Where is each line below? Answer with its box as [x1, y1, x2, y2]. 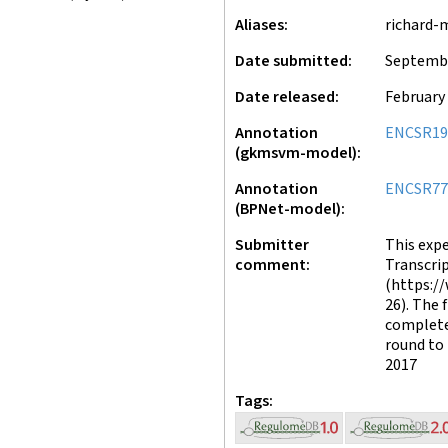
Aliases [235, 15, 284, 36]
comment [235, 255, 306, 276]
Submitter [235, 235, 309, 256]
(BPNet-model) [235, 199, 341, 220]
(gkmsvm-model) [235, 143, 357, 164]
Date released [235, 87, 335, 108]
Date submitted [235, 51, 348, 72]
